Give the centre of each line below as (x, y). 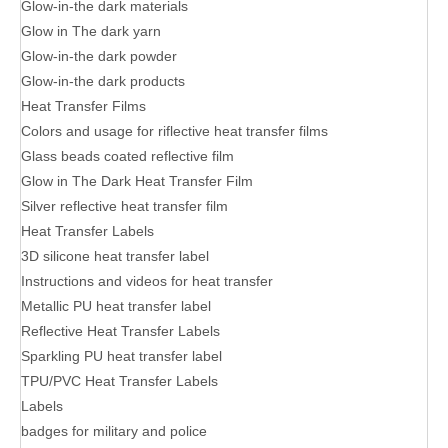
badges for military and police (114, 430)
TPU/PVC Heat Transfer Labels (119, 380)
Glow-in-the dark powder (99, 55)
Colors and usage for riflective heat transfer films (174, 130)
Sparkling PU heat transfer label (121, 355)
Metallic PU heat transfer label (116, 305)
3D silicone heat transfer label (115, 255)
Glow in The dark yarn (91, 30)
